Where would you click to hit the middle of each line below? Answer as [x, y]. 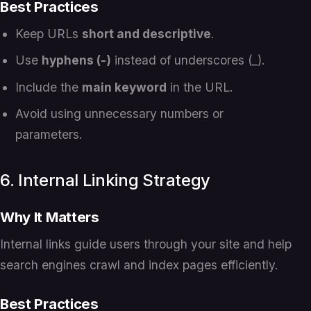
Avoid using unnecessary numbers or [120, 114]
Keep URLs [49, 33]
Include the [49, 87]
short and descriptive [147, 33]
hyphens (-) [77, 60]
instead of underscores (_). [188, 60]
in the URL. [200, 87]
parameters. [49, 135]
